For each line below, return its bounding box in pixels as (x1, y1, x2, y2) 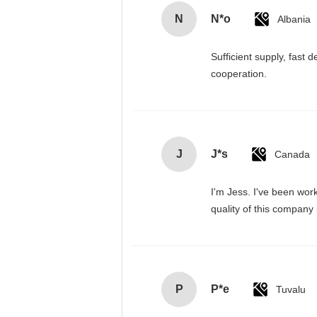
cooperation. (211, 68, 267, 79)
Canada (275, 149, 310, 160)
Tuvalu (276, 284, 306, 295)
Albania (277, 13, 311, 25)
